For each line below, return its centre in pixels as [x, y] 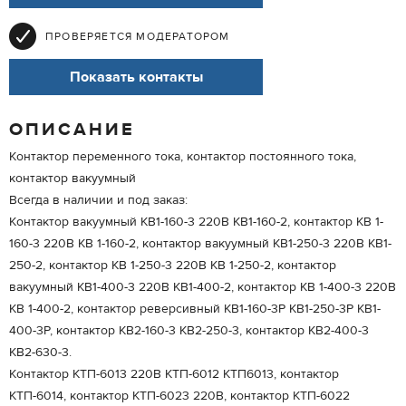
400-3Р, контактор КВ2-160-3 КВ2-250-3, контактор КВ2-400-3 [189, 331]
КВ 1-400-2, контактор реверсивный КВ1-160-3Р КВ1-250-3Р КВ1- [195, 309]
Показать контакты [136, 77]
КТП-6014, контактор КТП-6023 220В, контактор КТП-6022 [179, 396]
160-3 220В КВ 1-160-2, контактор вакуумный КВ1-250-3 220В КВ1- [200, 244]
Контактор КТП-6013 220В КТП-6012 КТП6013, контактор [174, 374]
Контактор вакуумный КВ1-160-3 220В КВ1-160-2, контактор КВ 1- [196, 222]
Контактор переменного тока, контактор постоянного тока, [183, 157]
